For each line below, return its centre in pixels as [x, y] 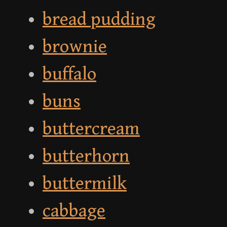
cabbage [74, 211]
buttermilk [85, 184]
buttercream [91, 129]
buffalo [69, 74]
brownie [75, 47]
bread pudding [99, 20]
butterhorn [86, 157]
